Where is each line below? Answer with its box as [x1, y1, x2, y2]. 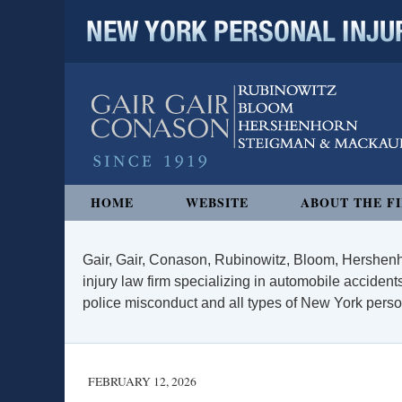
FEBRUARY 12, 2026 [88, 373, 197, 389]
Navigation [64, 187, 133, 202]
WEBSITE [186, 193, 249, 212]
